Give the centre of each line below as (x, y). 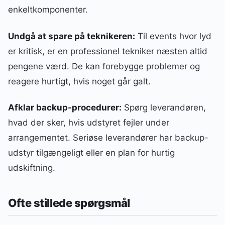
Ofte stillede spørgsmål (69, 203)
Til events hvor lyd (173, 36)
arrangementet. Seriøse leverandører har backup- (108, 137)
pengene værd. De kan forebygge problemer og (104, 66)
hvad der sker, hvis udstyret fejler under (89, 122)
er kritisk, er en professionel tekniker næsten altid (108, 51)
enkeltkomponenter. (48, 10)
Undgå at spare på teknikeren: (72, 36)
